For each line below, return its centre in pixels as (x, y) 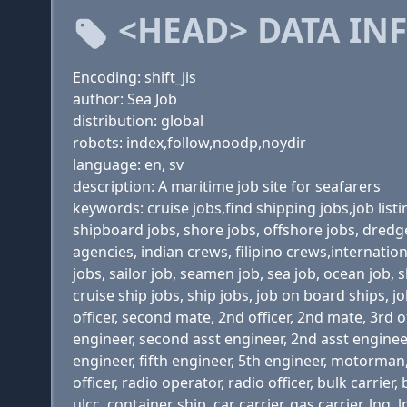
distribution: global (138, 121)
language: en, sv (128, 164)
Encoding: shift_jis (134, 77)
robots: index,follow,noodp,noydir (189, 143)
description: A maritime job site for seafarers (227, 186)
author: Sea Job (125, 99)
